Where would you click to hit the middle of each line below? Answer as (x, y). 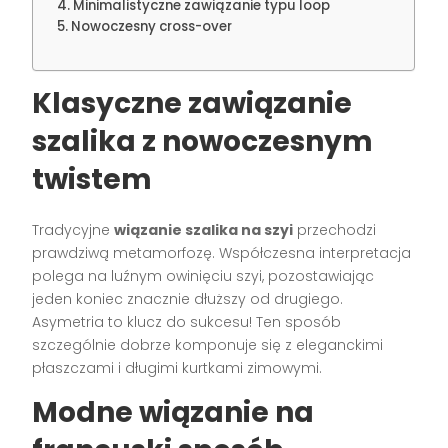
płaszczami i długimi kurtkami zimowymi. (177, 367)
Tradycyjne (73, 229)
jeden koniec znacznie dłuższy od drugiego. (188, 298)
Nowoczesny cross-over (152, 26)
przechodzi (335, 229)
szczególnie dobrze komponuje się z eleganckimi (208, 344)
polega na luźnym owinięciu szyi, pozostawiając (203, 275)
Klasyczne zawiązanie (192, 103)
